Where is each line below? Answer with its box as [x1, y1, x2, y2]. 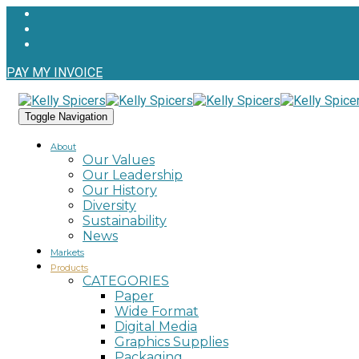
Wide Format [115, 304, 199, 319]
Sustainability [83, 213, 167, 228]
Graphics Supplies [115, 334, 228, 349]
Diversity [83, 198, 136, 213]
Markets [50, 247, 84, 258]
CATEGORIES [83, 273, 169, 288]
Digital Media [115, 319, 197, 334]
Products [50, 262, 88, 273]
